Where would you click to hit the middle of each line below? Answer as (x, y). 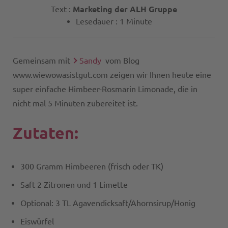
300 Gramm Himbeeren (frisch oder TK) (92, 166)
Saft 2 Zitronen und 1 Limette (74, 185)
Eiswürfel (37, 221)
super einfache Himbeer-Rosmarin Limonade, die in (105, 89)
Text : (62, 9)
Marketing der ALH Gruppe (125, 9)
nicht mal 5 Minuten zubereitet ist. (75, 103)
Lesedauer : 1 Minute (114, 21)
